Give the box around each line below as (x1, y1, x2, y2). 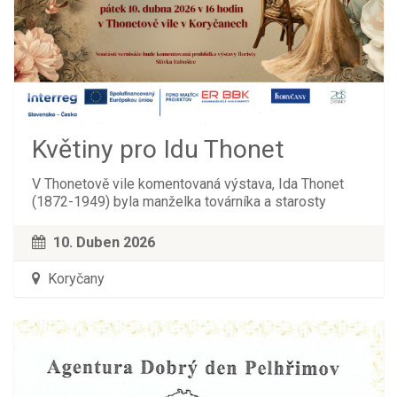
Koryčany (43, 270, 105, 288)
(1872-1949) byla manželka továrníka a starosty (31, 193, 326, 211)
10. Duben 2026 (52, 234, 155, 252)
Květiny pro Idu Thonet (31, 135, 284, 165)
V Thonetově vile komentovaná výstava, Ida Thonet (31, 175, 344, 193)
